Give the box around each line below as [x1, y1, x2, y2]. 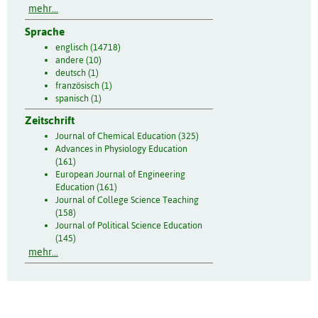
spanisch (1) [55, 92, 102, 104]
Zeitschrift [25, 114, 75, 127]
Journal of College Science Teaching [55, 194, 199, 206]
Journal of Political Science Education [55, 220, 202, 231]
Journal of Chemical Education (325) [55, 131, 199, 142]
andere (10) [55, 54, 102, 65]
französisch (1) [55, 79, 112, 91]
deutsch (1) [55, 67, 99, 78]
